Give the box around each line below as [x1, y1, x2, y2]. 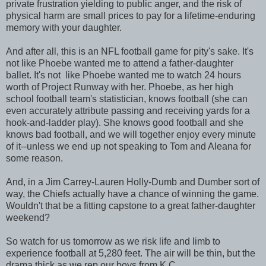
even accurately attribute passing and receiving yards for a [6, 105, 250, 116]
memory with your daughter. [6, 22, 122, 33]
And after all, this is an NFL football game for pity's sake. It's [6, 46, 254, 56]
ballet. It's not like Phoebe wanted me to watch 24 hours [6, 69, 241, 80]
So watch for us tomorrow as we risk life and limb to [6, 236, 220, 246]
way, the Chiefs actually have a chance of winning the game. [6, 188, 259, 199]
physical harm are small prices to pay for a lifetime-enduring [6, 10, 255, 21]
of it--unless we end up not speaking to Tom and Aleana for [6, 141, 251, 151]
